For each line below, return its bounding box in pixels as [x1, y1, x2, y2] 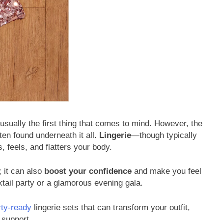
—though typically [131, 130, 197, 140]
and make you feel [132, 166, 201, 176]
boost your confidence [44, 166, 132, 176]
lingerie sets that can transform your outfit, [31, 202, 190, 212]
